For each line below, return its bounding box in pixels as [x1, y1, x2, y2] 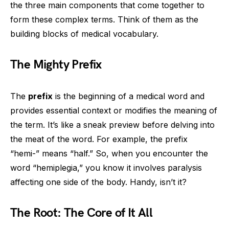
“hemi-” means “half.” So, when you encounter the [10, 148, 208, 158]
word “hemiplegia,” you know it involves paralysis [10, 163, 202, 173]
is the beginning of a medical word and [53, 91, 204, 101]
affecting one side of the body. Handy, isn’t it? [10, 177, 187, 187]
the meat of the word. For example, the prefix [10, 134, 188, 144]
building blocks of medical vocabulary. [10, 29, 158, 39]
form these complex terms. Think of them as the [10, 14, 198, 25]
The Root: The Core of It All [10, 205, 153, 220]
